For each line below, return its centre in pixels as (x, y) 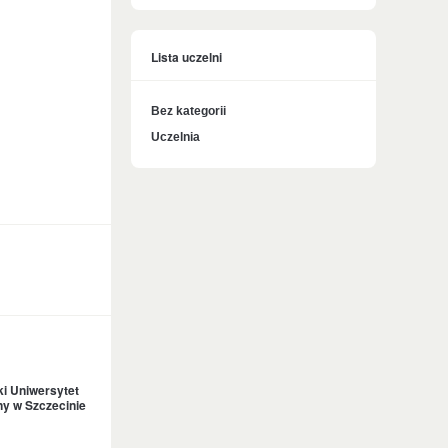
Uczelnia (175, 137)
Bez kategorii (188, 111)
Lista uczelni (186, 57)
